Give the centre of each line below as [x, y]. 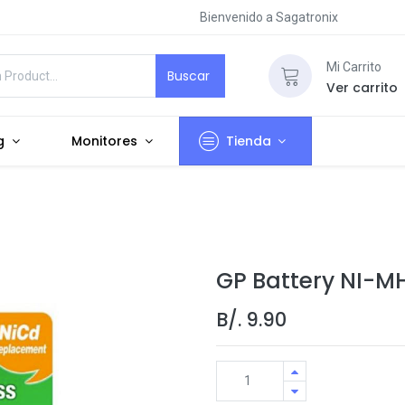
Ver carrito [362, 87]
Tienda [248, 141]
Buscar [190, 75]
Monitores [105, 141]
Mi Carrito [353, 66]
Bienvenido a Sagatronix [268, 17]
